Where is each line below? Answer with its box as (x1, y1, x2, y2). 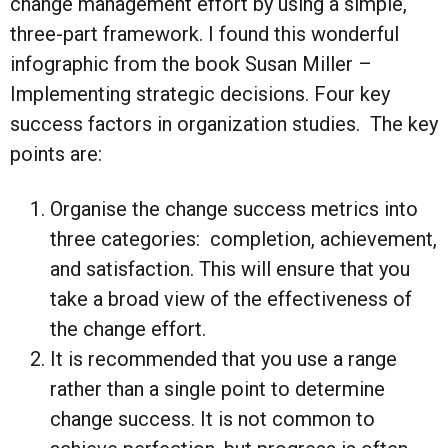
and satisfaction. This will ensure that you (50, 257, 410, 282)
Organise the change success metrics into (50, 197, 418, 222)
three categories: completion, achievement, (50, 227, 437, 252)
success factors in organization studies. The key (10, 112, 438, 137)
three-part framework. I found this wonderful (10, 22, 399, 47)
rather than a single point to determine (50, 377, 385, 402)
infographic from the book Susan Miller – (10, 52, 372, 77)
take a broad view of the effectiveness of (50, 287, 412, 312)
